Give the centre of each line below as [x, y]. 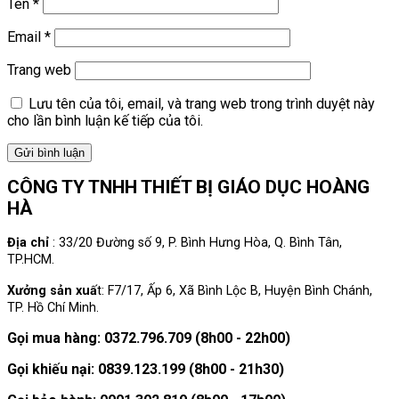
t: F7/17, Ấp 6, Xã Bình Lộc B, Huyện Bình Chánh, [235, 291]
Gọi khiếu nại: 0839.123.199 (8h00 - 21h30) [146, 370]
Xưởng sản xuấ [52, 291]
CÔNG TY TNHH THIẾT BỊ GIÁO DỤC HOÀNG [188, 187]
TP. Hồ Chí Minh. [53, 308]
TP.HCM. [31, 260]
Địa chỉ [28, 243]
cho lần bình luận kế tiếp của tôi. [105, 121]
